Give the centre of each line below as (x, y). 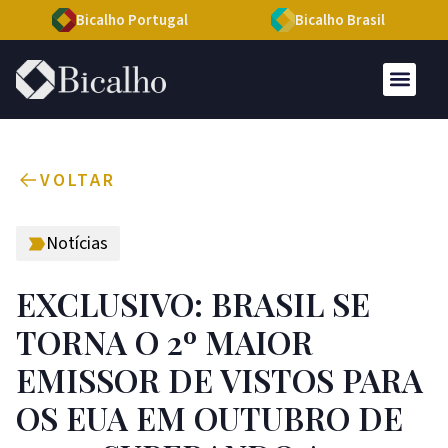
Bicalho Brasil (340, 20)
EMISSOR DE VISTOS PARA (219, 379)
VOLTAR (78, 180)
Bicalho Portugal (132, 20)
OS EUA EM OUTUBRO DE (209, 417)
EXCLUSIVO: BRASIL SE (193, 303)
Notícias (77, 243)
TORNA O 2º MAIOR (164, 341)
